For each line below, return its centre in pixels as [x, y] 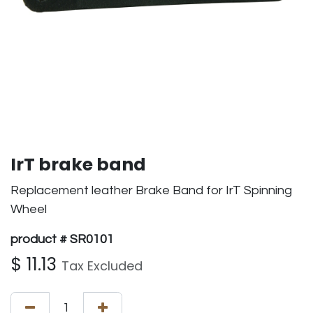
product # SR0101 [62, 239]
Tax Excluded [102, 266]
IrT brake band [78, 165]
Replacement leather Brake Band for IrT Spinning [151, 190]
